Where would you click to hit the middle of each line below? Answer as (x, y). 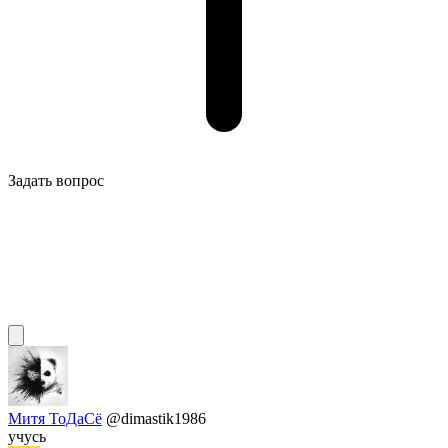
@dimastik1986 (156, 419)
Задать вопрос (56, 181)
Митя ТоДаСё (55, 419)
